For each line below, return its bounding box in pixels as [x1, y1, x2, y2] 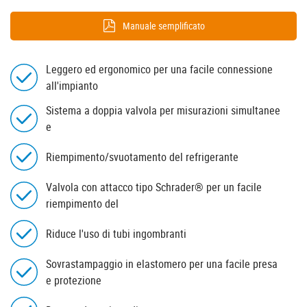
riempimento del [46, 195, 119, 211]
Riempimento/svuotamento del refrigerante [46, 149, 238, 164]
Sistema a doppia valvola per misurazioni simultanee [46, 102, 280, 118]
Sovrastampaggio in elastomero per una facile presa [46, 256, 278, 271]
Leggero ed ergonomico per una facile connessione [46, 61, 273, 77]
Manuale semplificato [122, 19, 205, 32]
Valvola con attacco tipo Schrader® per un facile [46, 179, 262, 195]
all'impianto [46, 77, 98, 93]
